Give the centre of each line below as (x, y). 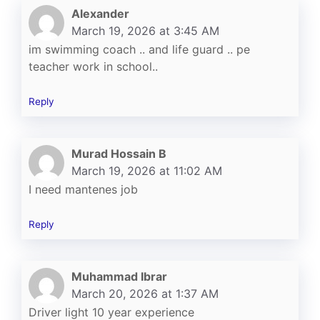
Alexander (100, 13)
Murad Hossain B (119, 153)
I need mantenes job (83, 189)
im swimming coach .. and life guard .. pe (139, 49)
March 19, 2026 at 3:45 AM (145, 30)
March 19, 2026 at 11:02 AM (147, 170)
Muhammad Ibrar (119, 276)
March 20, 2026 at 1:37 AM (145, 293)
